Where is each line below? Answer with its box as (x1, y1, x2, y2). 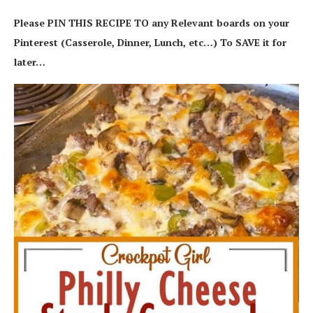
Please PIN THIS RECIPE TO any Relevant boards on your (14, 16, 289, 30)
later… (14, 55, 45, 69)
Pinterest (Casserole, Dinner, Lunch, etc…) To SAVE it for (14, 36, 286, 50)
